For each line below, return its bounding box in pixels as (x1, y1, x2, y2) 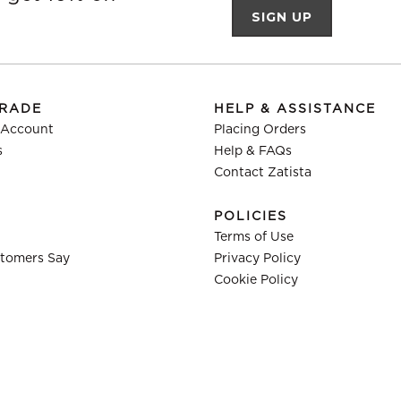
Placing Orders (214, 124, 306, 136)
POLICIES (214, 210, 287, 223)
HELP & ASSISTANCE (214, 103, 376, 115)
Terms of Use (214, 231, 294, 243)
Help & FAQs (214, 145, 292, 158)
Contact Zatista (214, 166, 311, 179)
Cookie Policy (214, 274, 298, 286)
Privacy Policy (214, 252, 301, 265)
